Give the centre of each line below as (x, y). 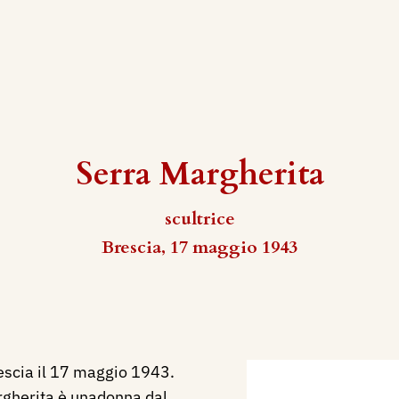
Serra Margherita (199, 174)
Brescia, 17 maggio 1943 (199, 247)
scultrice (199, 219)
